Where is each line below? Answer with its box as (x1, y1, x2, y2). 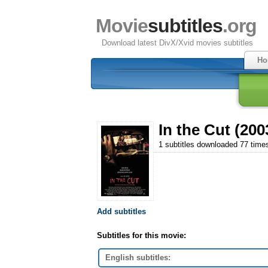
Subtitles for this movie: (97, 230, 186, 240)
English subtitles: (105, 252, 170, 262)
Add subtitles (97, 206, 146, 216)
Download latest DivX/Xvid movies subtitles (102, 38, 253, 47)
